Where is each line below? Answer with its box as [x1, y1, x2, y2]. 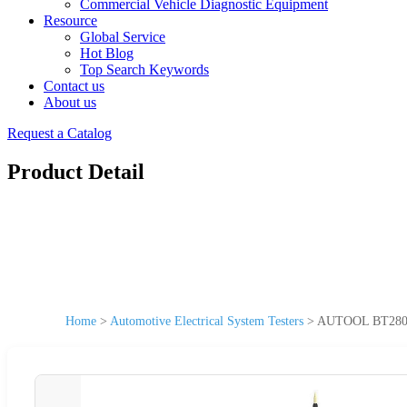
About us [44, 94, 96, 110]
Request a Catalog [7, 125, 112, 141]
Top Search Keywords [80, 62, 209, 77]
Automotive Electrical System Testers [110, 313, 303, 328]
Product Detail [7, 159, 144, 184]
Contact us [44, 78, 104, 94]
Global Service [80, 29, 165, 45]
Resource [44, 13, 97, 28]
